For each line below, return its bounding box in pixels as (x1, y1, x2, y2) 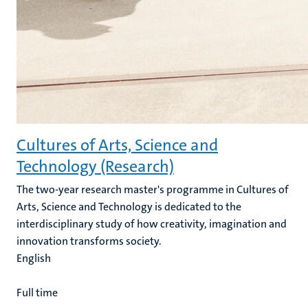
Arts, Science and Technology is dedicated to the (16, 199, 241, 214)
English (16, 251, 51, 265)
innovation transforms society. (16, 234, 164, 248)
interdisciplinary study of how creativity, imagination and (16, 217, 287, 231)
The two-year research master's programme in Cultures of (16, 182, 289, 197)
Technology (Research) (16, 155, 174, 177)
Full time (16, 285, 58, 300)
